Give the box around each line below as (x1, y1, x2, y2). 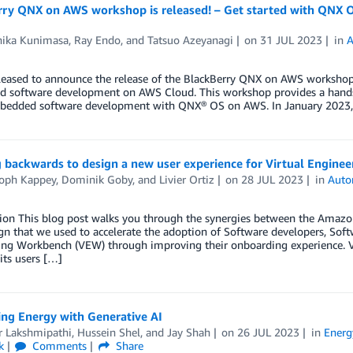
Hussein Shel (76, 325, 140, 339)
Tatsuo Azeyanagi (147, 33, 233, 46)
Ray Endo (73, 33, 121, 46)
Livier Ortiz (158, 173, 214, 186)
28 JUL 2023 (241, 173, 304, 186)
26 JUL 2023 (237, 325, 300, 339)
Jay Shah (166, 325, 210, 339)
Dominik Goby (61, 173, 132, 186)
